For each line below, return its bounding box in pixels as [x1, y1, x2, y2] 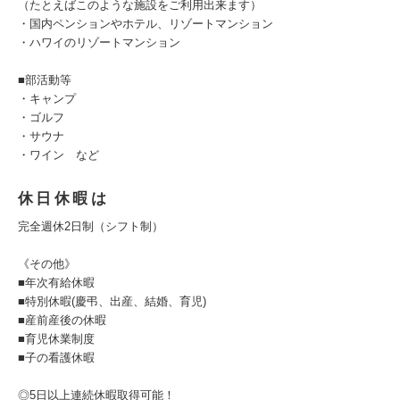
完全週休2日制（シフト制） [18, 220, 163, 233]
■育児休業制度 [18, 332, 95, 346]
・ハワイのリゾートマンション [18, 36, 180, 49]
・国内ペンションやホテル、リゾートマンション [18, 17, 273, 30]
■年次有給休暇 [18, 276, 95, 289]
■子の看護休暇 [18, 351, 95, 364]
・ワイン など [18, 148, 99, 162]
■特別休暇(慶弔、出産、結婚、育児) [18, 295, 206, 308]
